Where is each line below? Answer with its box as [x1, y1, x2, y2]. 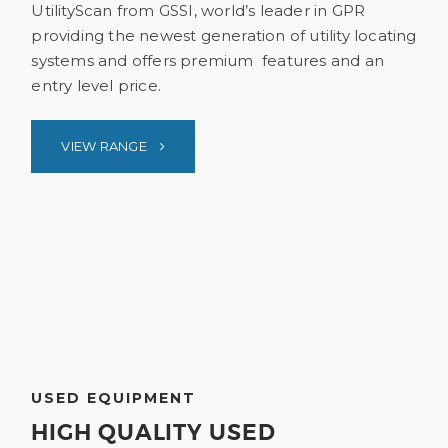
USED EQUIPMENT [31, 389, 197, 407]
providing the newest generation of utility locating [31, 25, 417, 45]
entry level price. [31, 75, 161, 95]
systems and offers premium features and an [31, 50, 384, 70]
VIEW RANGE [61, 137, 151, 154]
